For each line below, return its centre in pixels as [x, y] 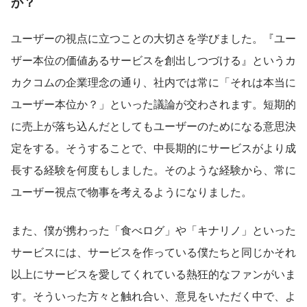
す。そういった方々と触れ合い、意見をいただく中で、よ [153, 296]
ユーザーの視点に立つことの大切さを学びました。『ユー [153, 38]
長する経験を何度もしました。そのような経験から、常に [153, 170]
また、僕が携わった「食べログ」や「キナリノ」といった [153, 230]
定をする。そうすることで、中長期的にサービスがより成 [153, 148]
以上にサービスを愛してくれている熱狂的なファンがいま [153, 274]
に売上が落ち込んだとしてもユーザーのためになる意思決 [153, 126]
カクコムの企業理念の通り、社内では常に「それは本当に [153, 82]
